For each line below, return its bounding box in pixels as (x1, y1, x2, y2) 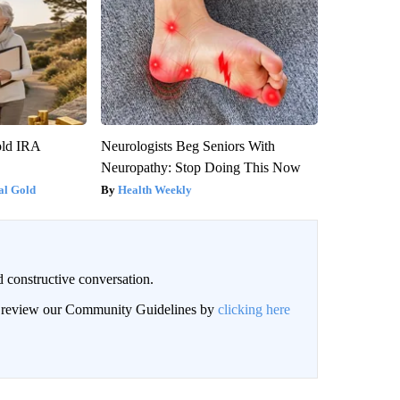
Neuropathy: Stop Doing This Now (100, 159, 301, 175)
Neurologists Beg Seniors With (100, 137, 275, 154)
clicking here (217, 301, 290, 317)
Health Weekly (117, 182, 192, 196)
